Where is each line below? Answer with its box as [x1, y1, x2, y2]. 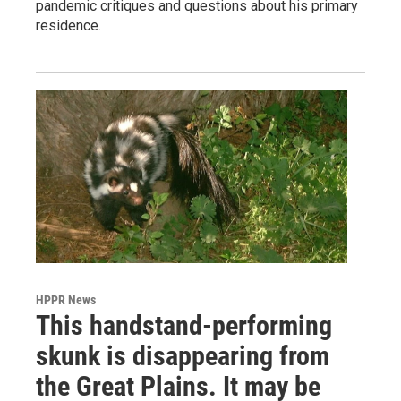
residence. [36, 16, 101, 34]
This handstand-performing [36, 310, 332, 342]
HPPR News [36, 293, 96, 308]
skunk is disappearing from [36, 340, 329, 372]
